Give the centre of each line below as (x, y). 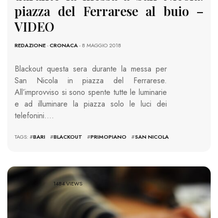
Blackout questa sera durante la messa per (91, 69)
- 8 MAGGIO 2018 (100, 45)
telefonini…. (34, 116)
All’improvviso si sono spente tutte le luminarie (91, 92)
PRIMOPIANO (109, 137)
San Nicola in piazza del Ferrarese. (91, 81)
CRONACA (64, 45)
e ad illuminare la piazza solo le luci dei (91, 104)
